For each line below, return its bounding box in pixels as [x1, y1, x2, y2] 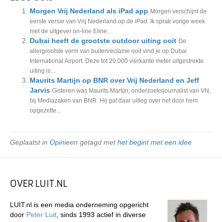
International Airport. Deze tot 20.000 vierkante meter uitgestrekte [30, 57, 204, 64]
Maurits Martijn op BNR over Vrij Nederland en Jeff [30, 76, 199, 84]
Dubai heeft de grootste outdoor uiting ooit [30, 37, 176, 45]
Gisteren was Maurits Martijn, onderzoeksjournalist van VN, [52, 87, 211, 94]
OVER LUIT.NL [10, 178, 67, 189]
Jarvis [30, 86, 50, 94]
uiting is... [30, 67, 55, 74]
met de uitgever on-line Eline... [30, 28, 111, 35]
